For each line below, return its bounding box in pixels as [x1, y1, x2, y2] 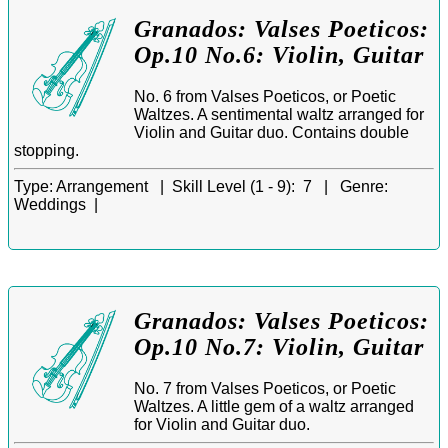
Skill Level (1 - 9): [172, 178, 295, 196]
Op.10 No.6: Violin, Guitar [134, 42, 424, 69]
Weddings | [14, 196, 106, 214]
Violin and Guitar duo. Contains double [134, 124, 409, 142]
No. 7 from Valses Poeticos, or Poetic [134, 379, 396, 397]
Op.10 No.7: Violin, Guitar [134, 334, 424, 360]
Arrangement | [53, 178, 172, 196]
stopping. [14, 142, 79, 160]
